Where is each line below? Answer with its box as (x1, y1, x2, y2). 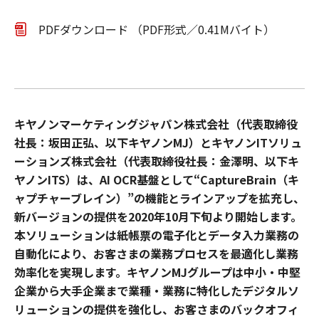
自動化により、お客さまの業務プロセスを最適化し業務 (14, 245, 298, 262)
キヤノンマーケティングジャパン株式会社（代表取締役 (14, 115, 298, 132)
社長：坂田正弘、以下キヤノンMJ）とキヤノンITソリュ (14, 134, 302, 151)
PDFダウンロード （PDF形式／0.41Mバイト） (38, 21, 275, 38)
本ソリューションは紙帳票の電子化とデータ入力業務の (14, 226, 299, 244)
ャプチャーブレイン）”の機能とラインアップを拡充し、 (14, 189, 305, 206)
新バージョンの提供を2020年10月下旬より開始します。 (14, 208, 302, 225)
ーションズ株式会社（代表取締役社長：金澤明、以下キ (14, 152, 299, 169)
